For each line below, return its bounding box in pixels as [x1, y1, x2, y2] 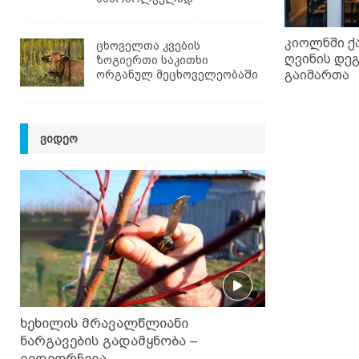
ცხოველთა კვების [96, 38, 200, 52]
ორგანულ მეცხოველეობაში [96, 67, 258, 81]
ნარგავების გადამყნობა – [20, 333, 198, 349]
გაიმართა [284, 68, 349, 83]
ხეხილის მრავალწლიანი [20, 316, 188, 332]
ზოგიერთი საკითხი [96, 53, 208, 67]
